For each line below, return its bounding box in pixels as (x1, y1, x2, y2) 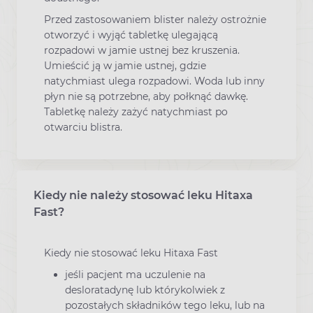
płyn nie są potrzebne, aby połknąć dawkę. (44, 90, 248, 103)
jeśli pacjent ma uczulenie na (65, 268, 205, 281)
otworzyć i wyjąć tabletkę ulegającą (44, 29, 218, 42)
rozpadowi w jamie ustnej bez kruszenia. (44, 44, 240, 57)
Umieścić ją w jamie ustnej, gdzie (44, 59, 206, 73)
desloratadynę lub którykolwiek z (65, 283, 225, 296)
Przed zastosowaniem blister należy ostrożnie (44, 13, 266, 27)
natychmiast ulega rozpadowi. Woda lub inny (44, 75, 265, 88)
